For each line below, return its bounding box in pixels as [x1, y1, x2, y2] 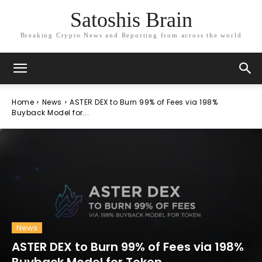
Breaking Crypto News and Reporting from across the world [20, 32, 242, 39]
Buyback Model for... [12, 108, 89, 118]
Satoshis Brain [70, 8, 192, 32]
